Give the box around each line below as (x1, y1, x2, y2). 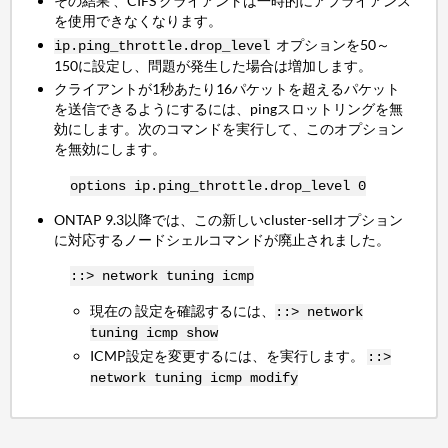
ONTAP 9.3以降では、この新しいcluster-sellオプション (54, 211, 404, 229)
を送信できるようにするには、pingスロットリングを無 (54, 100, 404, 118)
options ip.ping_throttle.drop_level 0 (69, 177, 366, 194)
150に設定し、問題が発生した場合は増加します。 (54, 56, 373, 74)
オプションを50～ (270, 35, 391, 53)
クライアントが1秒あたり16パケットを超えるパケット (54, 80, 401, 98)
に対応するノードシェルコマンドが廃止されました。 (54, 231, 391, 249)
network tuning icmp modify (90, 370, 299, 387)
